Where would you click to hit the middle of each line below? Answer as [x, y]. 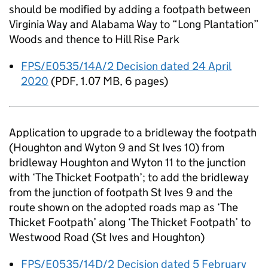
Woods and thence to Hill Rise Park [94, 39]
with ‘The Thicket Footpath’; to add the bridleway [129, 177]
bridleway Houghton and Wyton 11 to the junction [127, 162]
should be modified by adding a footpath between [130, 9]
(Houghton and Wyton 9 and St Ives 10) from [117, 147]
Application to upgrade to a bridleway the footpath [133, 133]
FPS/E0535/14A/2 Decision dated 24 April [126, 66]
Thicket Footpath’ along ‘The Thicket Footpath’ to [130, 222]
